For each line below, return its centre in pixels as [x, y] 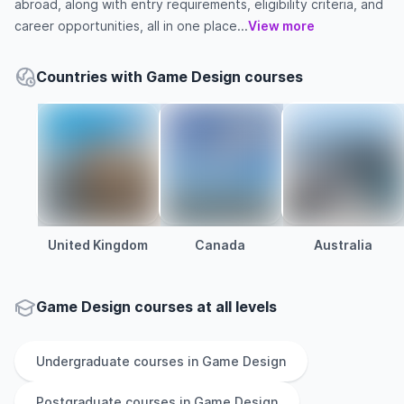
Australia [343, 245]
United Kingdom [97, 245]
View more [281, 26]
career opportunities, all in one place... [131, 26]
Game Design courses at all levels [156, 307]
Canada [220, 245]
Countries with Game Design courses [170, 77]
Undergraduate [83, 361]
